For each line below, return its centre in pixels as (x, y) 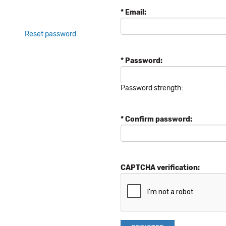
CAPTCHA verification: (160, 168)
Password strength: (152, 88)
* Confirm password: (156, 119)
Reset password (50, 34)
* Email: (133, 12)
